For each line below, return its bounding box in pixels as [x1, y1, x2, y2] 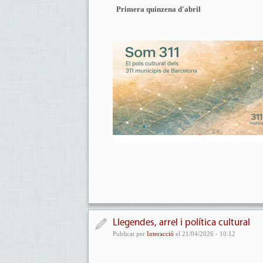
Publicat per [113, 230, 147, 237]
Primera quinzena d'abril [116, 5, 201, 14]
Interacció [147, 230, 174, 237]
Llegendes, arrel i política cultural [113, 218, 250, 228]
